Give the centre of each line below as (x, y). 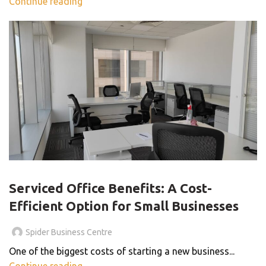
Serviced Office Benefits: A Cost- (110, 188)
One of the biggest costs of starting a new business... (122, 251)
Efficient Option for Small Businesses (124, 205)
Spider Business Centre (69, 232)
